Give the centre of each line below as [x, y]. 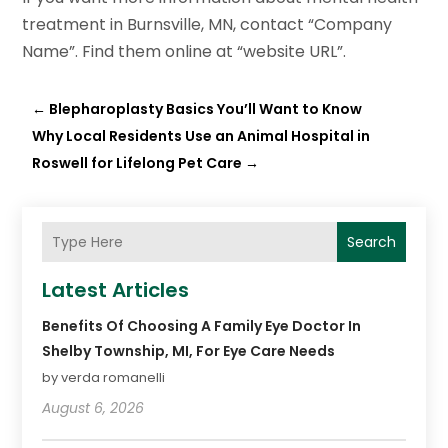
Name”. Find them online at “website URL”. [184, 52]
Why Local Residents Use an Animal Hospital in [201, 136]
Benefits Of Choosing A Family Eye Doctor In [202, 326]
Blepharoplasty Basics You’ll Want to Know [206, 109]
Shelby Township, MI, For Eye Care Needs [189, 351]
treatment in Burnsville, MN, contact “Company [207, 25]
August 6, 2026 [93, 408]
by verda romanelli [104, 378]
